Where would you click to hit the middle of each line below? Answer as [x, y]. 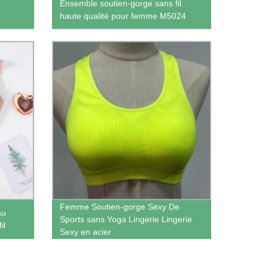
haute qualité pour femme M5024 [123, 16]
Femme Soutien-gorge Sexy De [119, 207]
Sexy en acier [85, 232]
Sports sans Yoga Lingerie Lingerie [126, 219]
